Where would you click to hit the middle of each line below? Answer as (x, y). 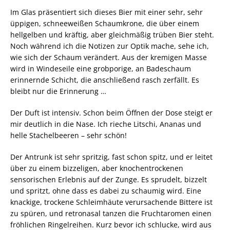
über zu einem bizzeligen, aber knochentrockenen (97, 168)
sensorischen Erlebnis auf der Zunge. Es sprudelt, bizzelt (109, 179)
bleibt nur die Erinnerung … (58, 91)
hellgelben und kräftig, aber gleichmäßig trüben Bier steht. (112, 34)
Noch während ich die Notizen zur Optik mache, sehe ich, (110, 46)
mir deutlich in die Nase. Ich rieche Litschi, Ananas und (106, 124)
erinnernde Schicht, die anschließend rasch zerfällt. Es (105, 80)
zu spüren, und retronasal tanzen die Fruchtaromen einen (111, 213)
